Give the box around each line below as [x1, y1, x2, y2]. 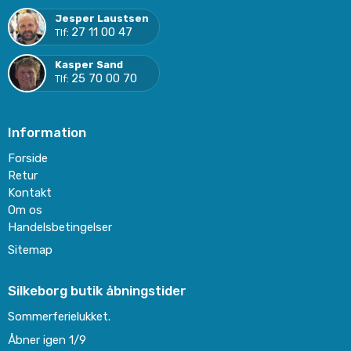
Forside [8, 151, 48, 166]
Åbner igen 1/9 [8, 332, 86, 347]
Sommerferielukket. [8, 309, 110, 324]
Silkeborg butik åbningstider [8, 283, 186, 299]
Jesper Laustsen [55, 12, 149, 24]
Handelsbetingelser [8, 220, 112, 235]
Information [8, 124, 86, 140]
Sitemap [8, 243, 52, 258]
